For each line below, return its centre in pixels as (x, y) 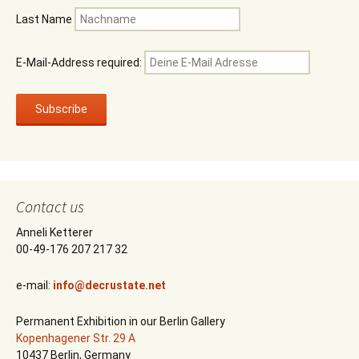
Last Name (44, 19)
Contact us (50, 206)
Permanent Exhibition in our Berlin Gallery (121, 321)
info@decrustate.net (109, 285)
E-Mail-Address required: (80, 63)
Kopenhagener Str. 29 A (76, 338)
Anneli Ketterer (54, 232)
